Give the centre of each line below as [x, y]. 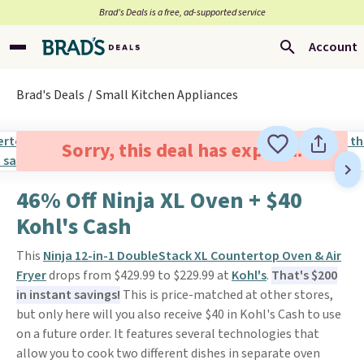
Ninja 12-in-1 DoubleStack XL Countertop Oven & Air [192, 256]
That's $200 [304, 275]
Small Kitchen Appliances [167, 95]
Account [333, 47]
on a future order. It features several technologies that [168, 334]
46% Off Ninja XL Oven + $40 [159, 201]
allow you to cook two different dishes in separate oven [168, 353]
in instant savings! [68, 295]
